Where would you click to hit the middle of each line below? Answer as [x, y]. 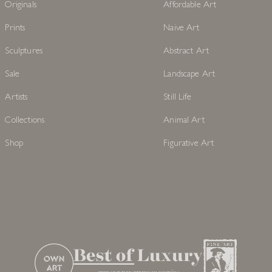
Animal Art [184, 121]
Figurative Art [189, 144]
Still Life [177, 98]
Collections [25, 121]
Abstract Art [186, 52]
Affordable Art [190, 6]
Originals [21, 6]
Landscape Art [189, 75]
